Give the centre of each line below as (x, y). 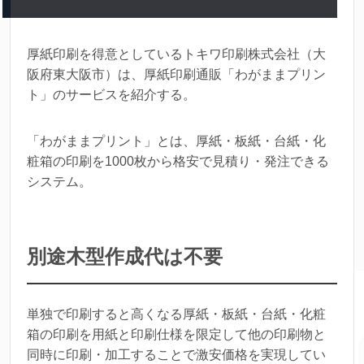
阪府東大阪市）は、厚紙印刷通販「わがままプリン (176, 75)
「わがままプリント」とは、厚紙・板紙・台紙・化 (176, 141)
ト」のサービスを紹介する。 (111, 95)
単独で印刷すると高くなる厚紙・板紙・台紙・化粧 (176, 314)
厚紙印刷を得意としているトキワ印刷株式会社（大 (176, 54)
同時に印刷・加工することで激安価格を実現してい (176, 355)
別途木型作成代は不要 (125, 257)
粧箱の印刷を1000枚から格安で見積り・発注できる (178, 162)
